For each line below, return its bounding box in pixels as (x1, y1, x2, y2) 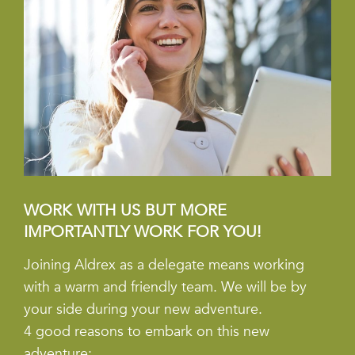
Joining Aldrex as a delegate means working (24, 255, 304, 276)
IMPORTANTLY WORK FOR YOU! (24, 221, 261, 243)
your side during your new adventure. (24, 300, 262, 320)
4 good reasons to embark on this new (24, 322, 269, 342)
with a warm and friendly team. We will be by (24, 277, 307, 298)
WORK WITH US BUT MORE (24, 200, 227, 222)
